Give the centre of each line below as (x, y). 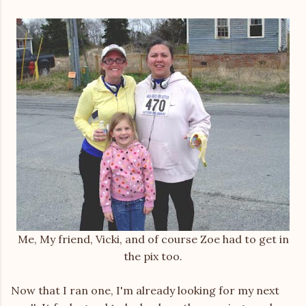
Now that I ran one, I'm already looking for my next (145, 290)
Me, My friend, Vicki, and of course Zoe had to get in (153, 239)
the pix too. (153, 256)
